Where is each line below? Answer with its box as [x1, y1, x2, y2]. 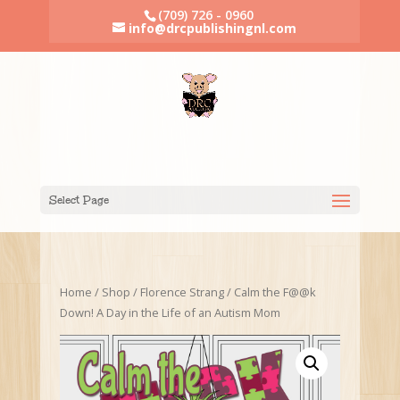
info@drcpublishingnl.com [128, 20, 296, 37]
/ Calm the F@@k [224, 284, 317, 300]
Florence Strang [140, 284, 225, 300]
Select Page [48, 193, 109, 207]
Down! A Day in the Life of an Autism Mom [60, 304, 281, 321]
